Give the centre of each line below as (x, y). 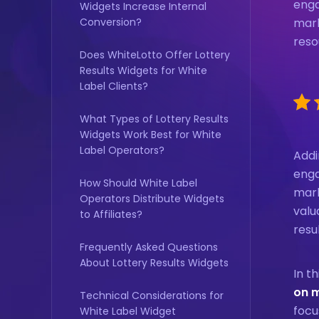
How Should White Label (138, 183)
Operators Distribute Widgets (152, 199)
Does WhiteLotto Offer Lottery (155, 55)
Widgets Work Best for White (151, 135)
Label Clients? (114, 86)
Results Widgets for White (143, 70)
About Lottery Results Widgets (154, 263)
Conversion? (111, 22)
